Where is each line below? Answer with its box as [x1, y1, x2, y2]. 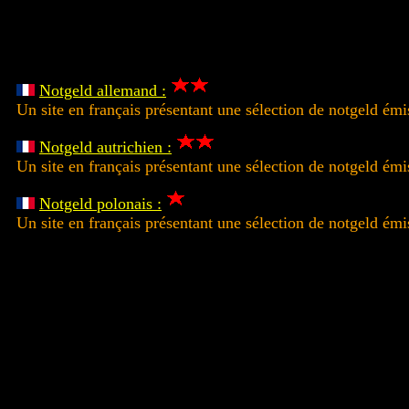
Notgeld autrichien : [39, 138, 172, 157]
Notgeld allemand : [39, 81, 166, 100]
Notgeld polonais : [39, 194, 162, 214]
